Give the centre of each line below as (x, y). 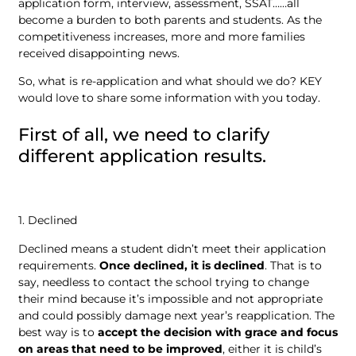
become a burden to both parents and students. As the (170, 19)
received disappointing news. (99, 53)
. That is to (293, 265)
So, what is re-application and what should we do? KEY (170, 81)
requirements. (57, 265)
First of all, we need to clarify (144, 134)
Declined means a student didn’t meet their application (172, 248)
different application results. (142, 156)
